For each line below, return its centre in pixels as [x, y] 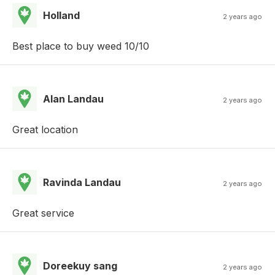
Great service [43, 213]
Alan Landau [73, 99]
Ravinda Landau [82, 182]
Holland [61, 15]
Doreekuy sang [80, 265]
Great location [45, 129]
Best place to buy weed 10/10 [81, 46]
